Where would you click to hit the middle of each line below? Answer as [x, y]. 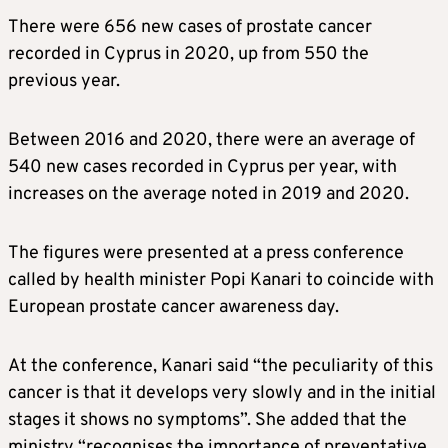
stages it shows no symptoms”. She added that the [207, 421]
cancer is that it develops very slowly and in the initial [222, 394]
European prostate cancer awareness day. [173, 308]
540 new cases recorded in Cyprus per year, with [202, 168]
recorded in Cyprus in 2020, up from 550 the [188, 55]
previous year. [64, 82]
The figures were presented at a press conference [206, 254]
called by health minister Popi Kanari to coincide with [221, 281]
